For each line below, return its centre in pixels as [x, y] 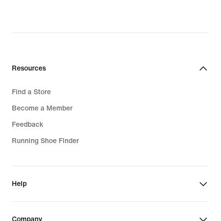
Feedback [28, 124]
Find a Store [31, 91]
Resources [29, 68]
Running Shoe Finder [45, 140]
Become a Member [42, 108]
